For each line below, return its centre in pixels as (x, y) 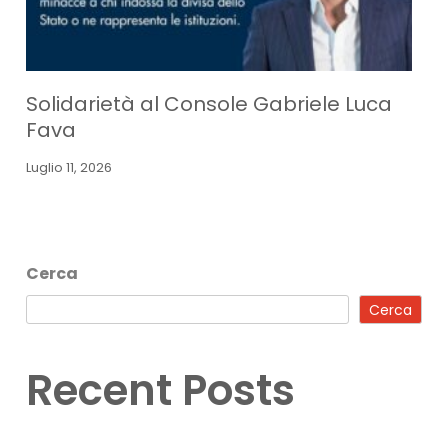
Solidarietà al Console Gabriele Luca (209, 104)
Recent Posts (161, 391)
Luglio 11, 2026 (69, 168)
